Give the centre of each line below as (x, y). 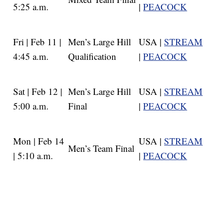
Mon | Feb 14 (39, 141)
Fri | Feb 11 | (37, 42)
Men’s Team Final (101, 148)
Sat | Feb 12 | (38, 91)
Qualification (92, 56)
